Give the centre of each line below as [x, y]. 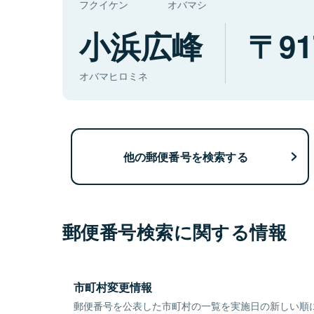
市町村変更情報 [113, 287]
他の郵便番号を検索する [185, 156]
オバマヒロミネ [114, 76]
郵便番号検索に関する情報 [175, 232]
